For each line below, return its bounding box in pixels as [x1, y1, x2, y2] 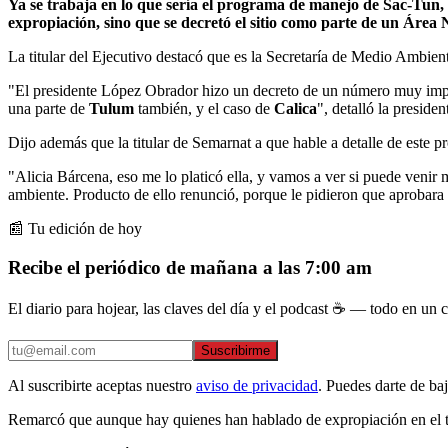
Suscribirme [201, 343, 270, 359]
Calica [274, 99, 317, 117]
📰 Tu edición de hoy [8, 219, 142, 237]
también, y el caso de [134, 99, 274, 117]
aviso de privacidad [196, 377, 318, 395]
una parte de [8, 99, 89, 117]
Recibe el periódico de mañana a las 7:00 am [8, 256, 372, 278]
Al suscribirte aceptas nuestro [8, 377, 192, 395]
